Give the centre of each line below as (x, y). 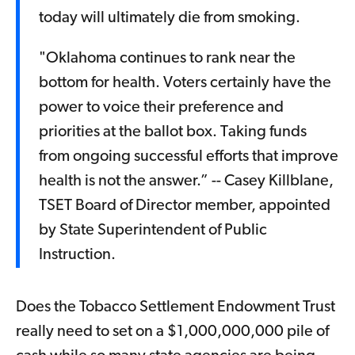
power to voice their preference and (161, 108)
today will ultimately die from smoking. (170, 19)
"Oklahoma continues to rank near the (167, 59)
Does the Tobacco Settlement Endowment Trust (176, 308)
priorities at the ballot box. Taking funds (173, 133)
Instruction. (77, 256)
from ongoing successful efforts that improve (189, 157)
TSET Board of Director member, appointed (185, 206)
